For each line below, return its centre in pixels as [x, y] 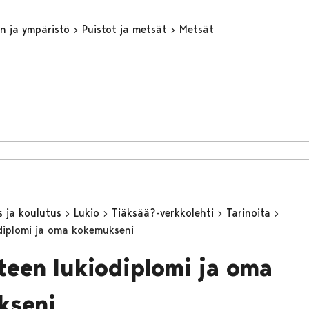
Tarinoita [250, 212]
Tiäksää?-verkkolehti [164, 212]
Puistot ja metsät [126, 29]
